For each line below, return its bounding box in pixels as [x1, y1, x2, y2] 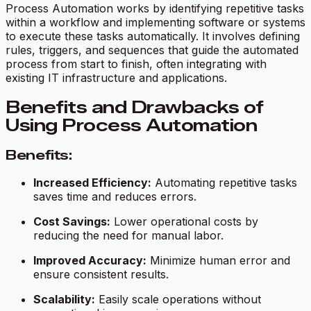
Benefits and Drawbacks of [6, 97, 264, 118]
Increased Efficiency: [33, 175, 151, 190]
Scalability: [33, 292, 95, 306]
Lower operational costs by [110, 214, 258, 228]
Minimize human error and [146, 253, 290, 267]
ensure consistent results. [33, 267, 169, 281]
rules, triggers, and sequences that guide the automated [6, 43, 299, 58]
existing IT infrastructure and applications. [6, 71, 227, 85]
